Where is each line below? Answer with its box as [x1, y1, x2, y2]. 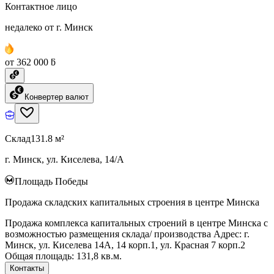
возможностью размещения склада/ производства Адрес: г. [5, 228, 250, 239]
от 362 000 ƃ [5, 56, 56, 67]
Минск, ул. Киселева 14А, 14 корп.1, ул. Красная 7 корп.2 [5, 239, 245, 250]
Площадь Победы [15, 176, 88, 187]
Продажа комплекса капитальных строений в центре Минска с [5, 217, 268, 228]
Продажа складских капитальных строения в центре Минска [5, 196, 259, 207]
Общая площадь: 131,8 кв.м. [5, 250, 122, 261]
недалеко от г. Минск [5, 21, 93, 32]
